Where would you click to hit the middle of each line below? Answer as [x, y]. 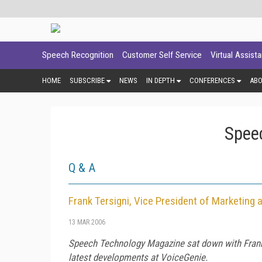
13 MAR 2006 [87, 222]
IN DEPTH [161, 80]
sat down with [214, 243]
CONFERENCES [212, 80]
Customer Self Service [162, 55]
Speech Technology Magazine [126, 243]
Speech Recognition [78, 55]
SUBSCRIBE [87, 80]
